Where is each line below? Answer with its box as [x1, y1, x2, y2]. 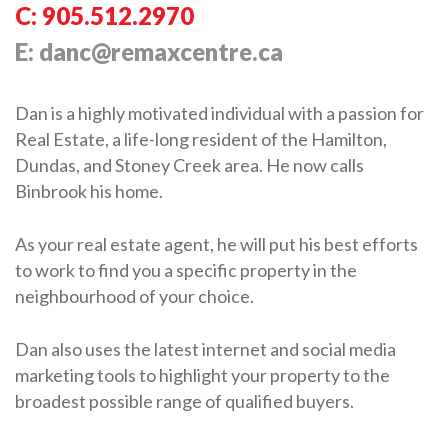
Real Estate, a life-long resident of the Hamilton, [15, 128, 387, 151]
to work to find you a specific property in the [15, 259, 357, 282]
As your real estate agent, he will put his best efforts [15, 233, 418, 256]
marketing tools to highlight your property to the [15, 364, 390, 387]
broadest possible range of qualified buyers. [15, 390, 354, 413]
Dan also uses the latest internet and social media [15, 338, 396, 361]
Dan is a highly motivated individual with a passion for [15, 102, 424, 125]
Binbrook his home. [15, 180, 163, 203]
